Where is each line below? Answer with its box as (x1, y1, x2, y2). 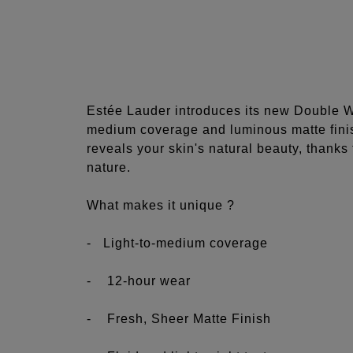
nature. (87, 160, 136, 174)
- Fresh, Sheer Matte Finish (87, 311, 272, 325)
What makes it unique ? (87, 198, 240, 212)
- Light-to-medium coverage (87, 236, 269, 250)
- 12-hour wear (87, 273, 191, 288)
